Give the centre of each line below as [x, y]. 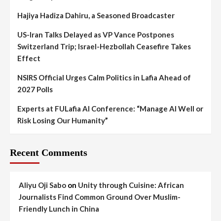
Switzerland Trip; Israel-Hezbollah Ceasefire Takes [104, 46]
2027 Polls [35, 89]
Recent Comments [49, 152]
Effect [29, 58]
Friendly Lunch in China [59, 208]
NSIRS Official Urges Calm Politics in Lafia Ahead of [104, 77]
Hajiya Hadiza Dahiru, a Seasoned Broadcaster [96, 15]
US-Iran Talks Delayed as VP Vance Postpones [96, 34]
